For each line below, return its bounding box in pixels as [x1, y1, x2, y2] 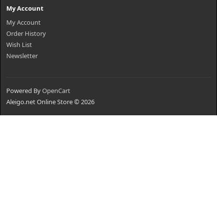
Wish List [6, 40, 32, 49]
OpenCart [42, 86, 70, 95]
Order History [6, 29, 46, 38]
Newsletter [6, 51, 38, 60]
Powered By [6, 86, 42, 95]
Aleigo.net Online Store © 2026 [6, 97, 94, 106]
